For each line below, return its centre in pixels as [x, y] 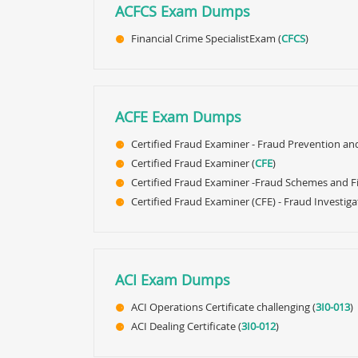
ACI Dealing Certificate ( [186, 326]
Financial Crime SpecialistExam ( [206, 38]
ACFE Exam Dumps [178, 117]
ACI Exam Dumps [173, 280]
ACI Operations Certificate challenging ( [223, 307]
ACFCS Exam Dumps [183, 11]
